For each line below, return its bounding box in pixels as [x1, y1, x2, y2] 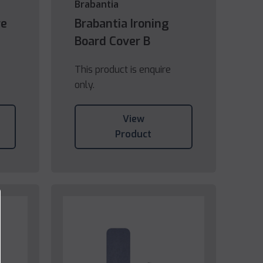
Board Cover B [74, 33, 150, 50]
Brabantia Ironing [74, 16, 169, 32]
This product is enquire [74, 63, 171, 76]
